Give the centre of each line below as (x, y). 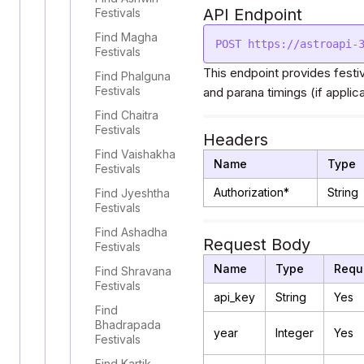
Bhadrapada (128, 325)
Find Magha (126, 37)
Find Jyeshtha (132, 193)
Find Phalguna (133, 76)
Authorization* (251, 192)
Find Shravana (133, 271)
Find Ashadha (131, 232)
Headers (236, 140)
